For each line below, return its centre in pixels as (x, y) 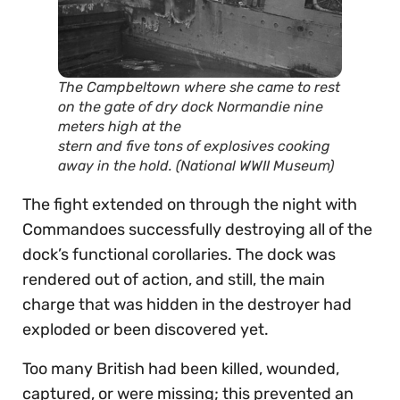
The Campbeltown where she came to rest (199, 87)
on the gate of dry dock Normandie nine (191, 107)
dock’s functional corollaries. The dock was (179, 255)
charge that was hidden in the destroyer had (187, 305)
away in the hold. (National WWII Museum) (196, 166)
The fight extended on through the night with (190, 205)
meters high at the (120, 127)
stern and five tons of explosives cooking (194, 146)
